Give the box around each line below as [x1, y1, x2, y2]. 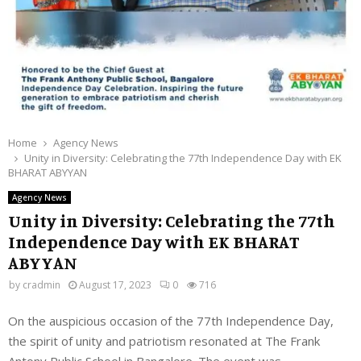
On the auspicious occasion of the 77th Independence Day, [8, 312, 334, 329]
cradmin [23, 278, 60, 292]
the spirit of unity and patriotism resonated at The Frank [8, 332, 320, 349]
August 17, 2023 [79, 278, 151, 292]
